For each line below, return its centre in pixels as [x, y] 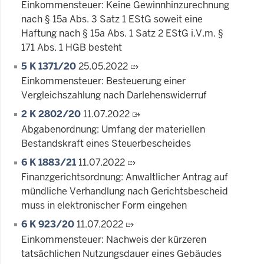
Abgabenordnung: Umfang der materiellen [113, 129]
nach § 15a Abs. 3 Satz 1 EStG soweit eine [112, 19]
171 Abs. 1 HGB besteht [72, 47]
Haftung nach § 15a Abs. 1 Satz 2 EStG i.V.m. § [122, 33]
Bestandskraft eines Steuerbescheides [106, 143]
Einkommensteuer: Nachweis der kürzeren [114, 240]
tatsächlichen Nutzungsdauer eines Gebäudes [121, 254]
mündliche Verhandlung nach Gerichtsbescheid [125, 192]
